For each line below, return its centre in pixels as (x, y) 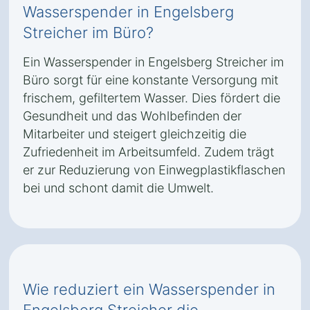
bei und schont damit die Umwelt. (118, 188)
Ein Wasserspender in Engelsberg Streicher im (153, 62)
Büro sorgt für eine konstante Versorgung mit (151, 80)
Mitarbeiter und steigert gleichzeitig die (135, 134)
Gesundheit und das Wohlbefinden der (132, 116)
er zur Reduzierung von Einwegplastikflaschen (154, 170)
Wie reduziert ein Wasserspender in (149, 289)
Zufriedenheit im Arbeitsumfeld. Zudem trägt (148, 152)
